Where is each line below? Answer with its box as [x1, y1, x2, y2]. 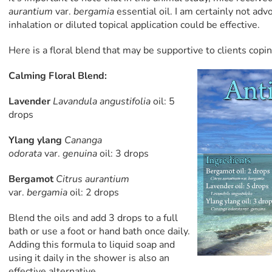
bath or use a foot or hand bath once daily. [8, 225, 190, 239]
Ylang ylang [8, 134, 62, 148]
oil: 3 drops [99, 147, 149, 161]
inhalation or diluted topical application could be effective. [8, 18, 260, 32]
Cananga [64, 134, 102, 148]
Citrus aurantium [55, 172, 129, 186]
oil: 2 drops [69, 186, 119, 200]
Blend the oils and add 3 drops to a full [8, 211, 178, 225]
